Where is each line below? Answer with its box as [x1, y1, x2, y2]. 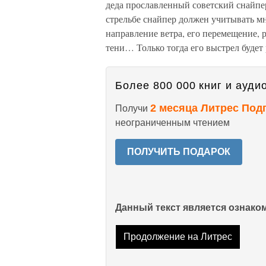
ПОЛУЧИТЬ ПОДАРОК [127, 147, 230, 157]
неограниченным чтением [115, 118, 230, 128]
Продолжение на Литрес [123, 232, 232, 242]
